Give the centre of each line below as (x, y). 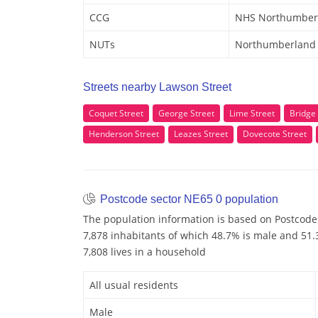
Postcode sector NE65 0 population (188, 199)
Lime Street (252, 113)
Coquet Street (116, 113)
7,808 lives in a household (144, 251)
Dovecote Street (275, 134)
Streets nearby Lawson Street (157, 87)
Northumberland (275, 45)
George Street (186, 113)
